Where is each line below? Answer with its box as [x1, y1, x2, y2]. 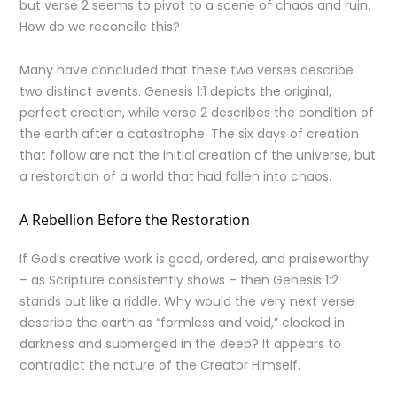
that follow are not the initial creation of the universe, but [19, 146, 377, 164]
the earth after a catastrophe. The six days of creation [19, 125, 360, 143]
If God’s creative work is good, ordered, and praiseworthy [19, 250, 370, 268]
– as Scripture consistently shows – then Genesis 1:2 [19, 271, 339, 289]
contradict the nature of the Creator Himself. [19, 356, 301, 374]
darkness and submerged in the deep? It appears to [19, 335, 342, 353]
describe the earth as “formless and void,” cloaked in [19, 314, 346, 331]
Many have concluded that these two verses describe [19, 61, 354, 79]
